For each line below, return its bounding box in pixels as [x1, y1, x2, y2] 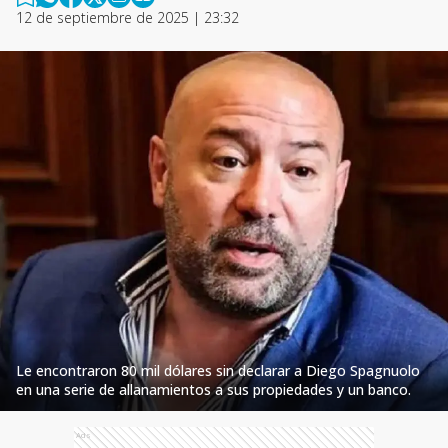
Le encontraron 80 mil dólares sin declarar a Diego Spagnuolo [16, 361, 420, 380]
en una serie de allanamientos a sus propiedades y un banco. [16, 380, 411, 399]
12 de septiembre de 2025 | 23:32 [16, 8, 239, 27]
